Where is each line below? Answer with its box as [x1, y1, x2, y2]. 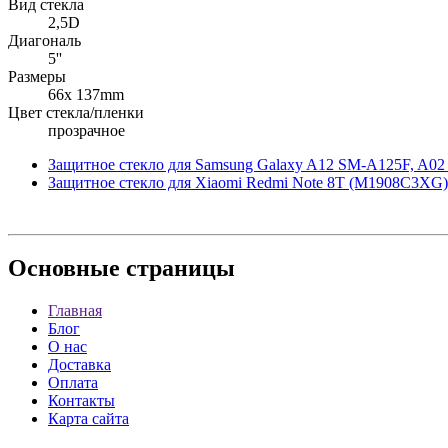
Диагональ [8, 31, 81, 49]
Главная [48, 302, 102, 320]
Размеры [8, 67, 66, 85]
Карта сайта [48, 410, 129, 428]
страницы [120, 255, 235, 282]
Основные [8, 255, 120, 282]
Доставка [48, 356, 111, 374]
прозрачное [48, 121, 125, 139]
